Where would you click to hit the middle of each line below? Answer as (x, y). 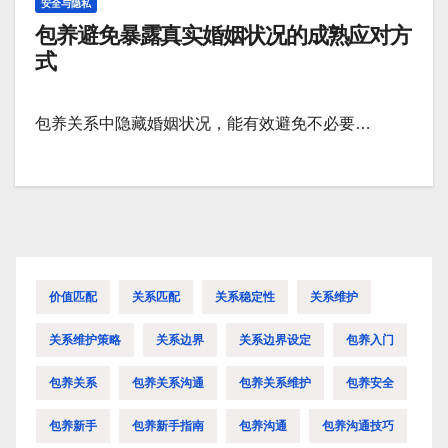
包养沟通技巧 (358, 425)
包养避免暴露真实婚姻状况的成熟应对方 (223, 36)
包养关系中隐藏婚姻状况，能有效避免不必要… (203, 124)
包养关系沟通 (168, 382)
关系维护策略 (85, 339)
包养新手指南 (168, 425)
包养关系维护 (275, 382)
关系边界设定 (275, 339)
